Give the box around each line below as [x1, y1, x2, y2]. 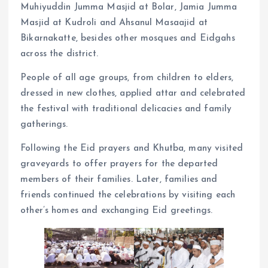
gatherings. [20, 119, 68, 129]
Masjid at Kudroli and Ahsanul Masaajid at [20, 17, 208, 28]
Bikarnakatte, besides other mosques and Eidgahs [20, 33, 235, 43]
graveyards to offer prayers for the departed [20, 159, 218, 169]
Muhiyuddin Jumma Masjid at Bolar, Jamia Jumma [20, 2, 237, 12]
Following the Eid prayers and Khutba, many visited [20, 143, 243, 153]
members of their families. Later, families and [20, 174, 218, 184]
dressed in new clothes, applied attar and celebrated [20, 88, 246, 98]
